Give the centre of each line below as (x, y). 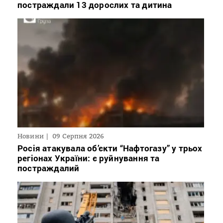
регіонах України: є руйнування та (89, 158)
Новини (31, 136)
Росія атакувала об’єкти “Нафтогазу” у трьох (110, 148)
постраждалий (49, 168)
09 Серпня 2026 (78, 136)
